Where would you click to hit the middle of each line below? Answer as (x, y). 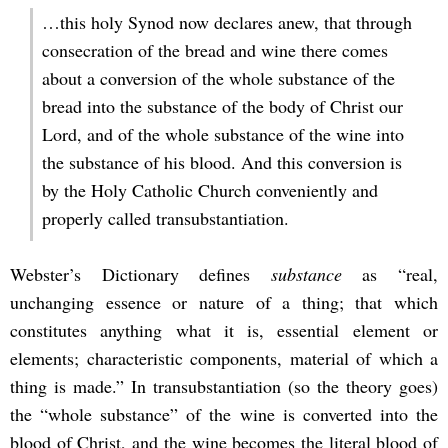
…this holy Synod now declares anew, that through (226, 21)
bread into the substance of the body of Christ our (222, 105)
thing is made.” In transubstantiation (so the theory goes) (224, 386)
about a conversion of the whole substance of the (218, 77)
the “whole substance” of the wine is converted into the (224, 414)
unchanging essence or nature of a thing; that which (224, 302)
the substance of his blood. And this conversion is (221, 161)
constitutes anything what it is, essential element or (224, 330)
